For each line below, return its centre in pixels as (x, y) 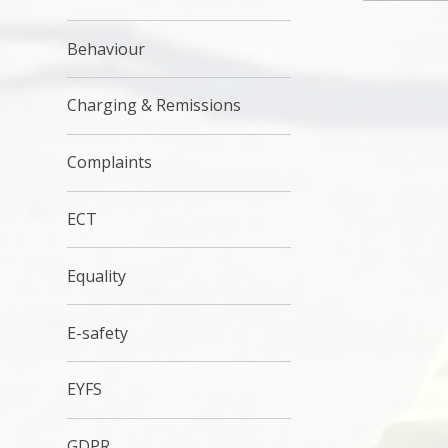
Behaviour (106, 48)
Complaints (110, 162)
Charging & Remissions (154, 105)
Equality (97, 275)
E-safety (98, 332)
